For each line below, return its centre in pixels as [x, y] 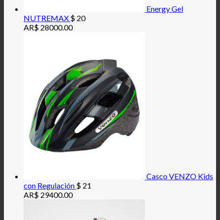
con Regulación [49, 186]
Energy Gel [165, 9]
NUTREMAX [46, 18]
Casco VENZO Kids [180, 176]
